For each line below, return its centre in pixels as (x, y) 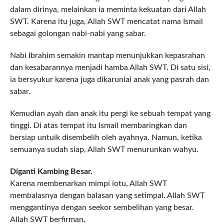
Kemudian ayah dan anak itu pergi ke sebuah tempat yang (110, 114)
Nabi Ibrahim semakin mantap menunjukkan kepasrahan (107, 56)
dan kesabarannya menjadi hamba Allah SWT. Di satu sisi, (110, 68)
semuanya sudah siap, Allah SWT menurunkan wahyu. (104, 150)
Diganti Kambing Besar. (51, 172)
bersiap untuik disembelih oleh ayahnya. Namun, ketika (106, 138)
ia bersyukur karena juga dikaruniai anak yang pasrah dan (109, 80)
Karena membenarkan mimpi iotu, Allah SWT (88, 184)
